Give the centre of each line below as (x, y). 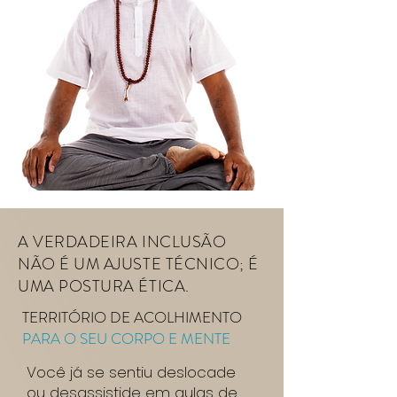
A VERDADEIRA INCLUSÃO (122, 242)
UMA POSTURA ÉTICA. (104, 286)
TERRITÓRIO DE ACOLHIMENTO (132, 317)
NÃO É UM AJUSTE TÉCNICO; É (139, 264)
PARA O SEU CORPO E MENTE (126, 339)
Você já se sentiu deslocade (131, 372)
